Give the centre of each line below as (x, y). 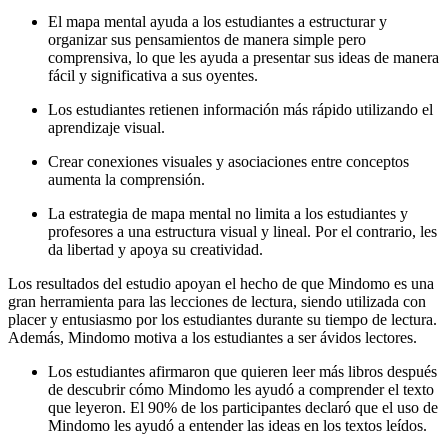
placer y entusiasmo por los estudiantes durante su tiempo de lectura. (222, 319)
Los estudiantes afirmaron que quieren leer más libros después (242, 371)
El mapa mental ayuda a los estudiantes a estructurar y (217, 21)
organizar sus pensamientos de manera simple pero (207, 39)
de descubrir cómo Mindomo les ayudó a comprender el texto (241, 389)
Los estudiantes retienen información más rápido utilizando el (240, 109)
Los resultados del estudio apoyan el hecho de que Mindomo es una (221, 283)
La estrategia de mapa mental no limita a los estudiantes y (228, 213)
